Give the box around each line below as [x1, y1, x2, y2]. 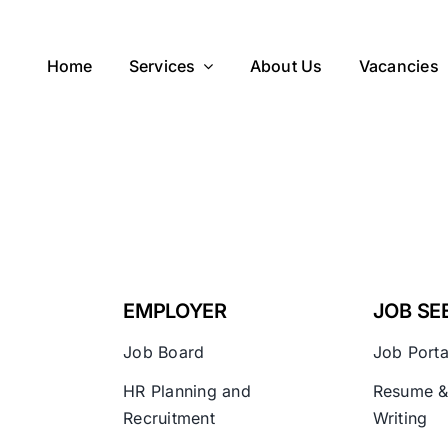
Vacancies [358, 55, 439, 76]
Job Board [123, 342, 205, 363]
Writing [372, 408, 428, 429]
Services [128, 55, 196, 76]
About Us [249, 55, 323, 76]
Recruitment [123, 408, 215, 429]
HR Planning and [123, 381, 251, 402]
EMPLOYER [123, 299, 227, 324]
